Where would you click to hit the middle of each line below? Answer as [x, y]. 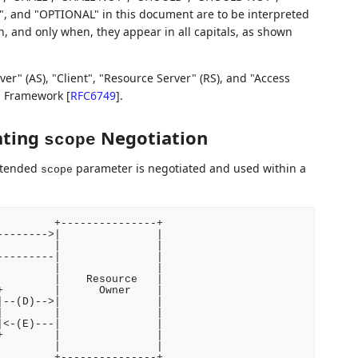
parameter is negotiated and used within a [189, 168]
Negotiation [151, 137]
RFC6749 [93, 95]
